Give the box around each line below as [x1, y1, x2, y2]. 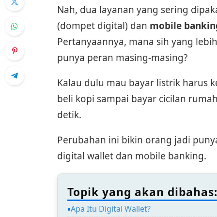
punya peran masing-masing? [57, 51, 187, 64]
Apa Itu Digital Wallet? [70, 203, 151, 214]
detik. [57, 108, 81, 121]
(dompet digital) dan [57, 19, 150, 32]
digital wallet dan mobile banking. [57, 150, 206, 162]
